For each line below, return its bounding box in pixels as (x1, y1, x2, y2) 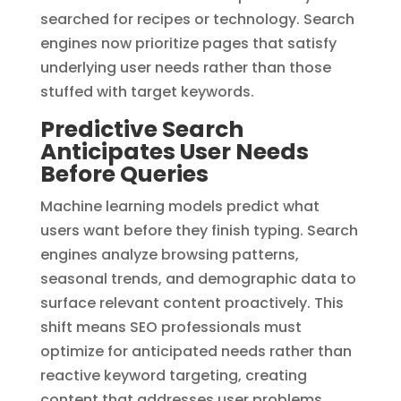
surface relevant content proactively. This (39, 292, 344, 313)
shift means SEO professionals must (39, 316, 302, 337)
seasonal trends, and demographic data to (39, 268, 356, 289)
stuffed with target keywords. (39, 81, 254, 102)
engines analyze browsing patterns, (39, 243, 299, 265)
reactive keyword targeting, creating (39, 364, 307, 386)
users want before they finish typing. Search (39, 219, 358, 241)
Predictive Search (39, 113, 243, 145)
